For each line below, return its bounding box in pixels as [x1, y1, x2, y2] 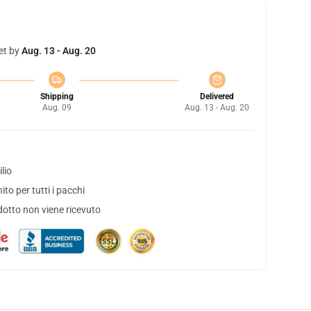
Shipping [40, 92, 74, 101]
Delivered [200, 92, 234, 101]
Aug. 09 [42, 103, 72, 112]
